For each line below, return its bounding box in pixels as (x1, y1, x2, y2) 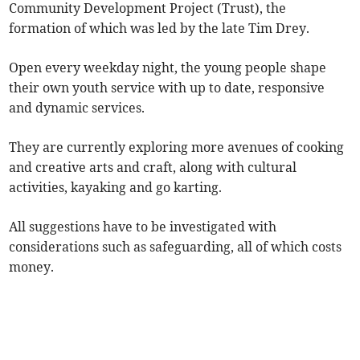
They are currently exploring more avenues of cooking (9, 139, 345, 156)
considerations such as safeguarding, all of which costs (9, 239, 342, 256)
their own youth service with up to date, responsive (9, 80, 325, 96)
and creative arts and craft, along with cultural (9, 159, 297, 176)
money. (9, 259, 55, 276)
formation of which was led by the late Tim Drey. (9, 20, 310, 37)
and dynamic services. (9, 100, 145, 117)
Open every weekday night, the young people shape (9, 59, 327, 76)
